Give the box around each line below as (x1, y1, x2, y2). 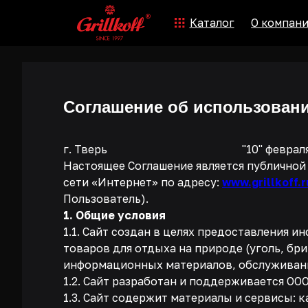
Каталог (168, 14, 210, 26)
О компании (223, 14, 282, 26)
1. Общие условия (63, 208, 166, 222)
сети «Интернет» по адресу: (63, 175, 222, 189)
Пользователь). (63, 192, 148, 206)
